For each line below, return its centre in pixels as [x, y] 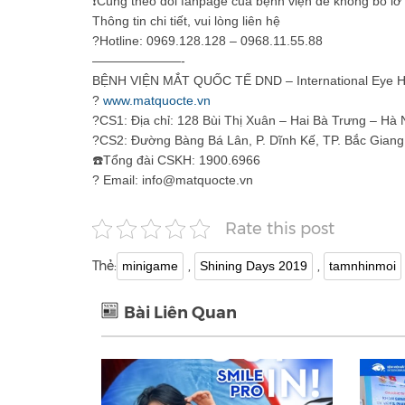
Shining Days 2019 [254, 265]
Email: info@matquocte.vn [176, 179]
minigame [150, 265]
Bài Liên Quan [180, 312]
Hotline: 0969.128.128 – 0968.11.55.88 [211, 40]
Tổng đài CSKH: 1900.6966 [182, 160]
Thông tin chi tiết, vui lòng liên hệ [188, 20]
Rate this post [280, 229]
